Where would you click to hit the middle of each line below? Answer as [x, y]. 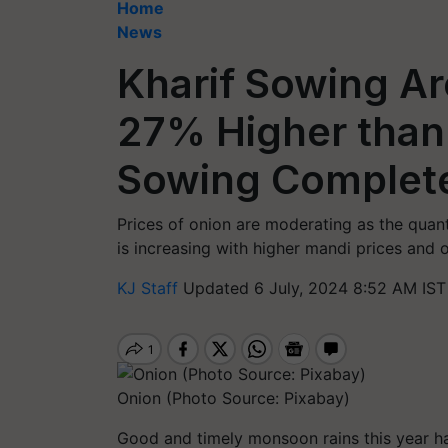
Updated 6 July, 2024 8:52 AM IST [314, 288]
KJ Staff [150, 288]
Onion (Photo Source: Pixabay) [233, 397]
